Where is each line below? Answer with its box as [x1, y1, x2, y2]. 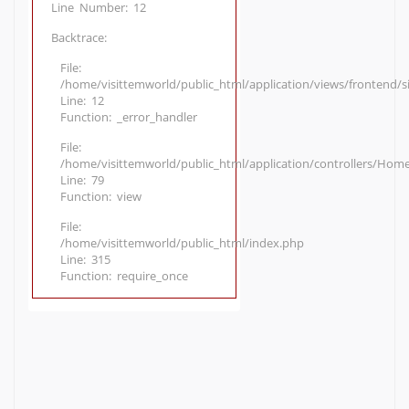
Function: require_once [60, 267, 188, 284]
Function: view [60, 188, 142, 204]
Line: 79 [60, 172, 104, 188]
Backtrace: [51, 29, 107, 46]
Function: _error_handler [60, 109, 197, 125]
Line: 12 [60, 92, 104, 109]
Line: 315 [60, 251, 110, 267]
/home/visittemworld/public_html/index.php [60, 235, 304, 251]
